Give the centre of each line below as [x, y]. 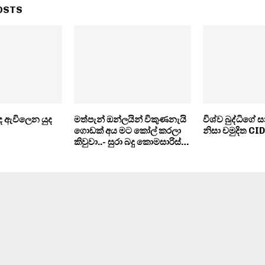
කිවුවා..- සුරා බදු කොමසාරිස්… [131, 142]
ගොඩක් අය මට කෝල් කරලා [127, 130]
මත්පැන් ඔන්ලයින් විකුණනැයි [130, 119]
